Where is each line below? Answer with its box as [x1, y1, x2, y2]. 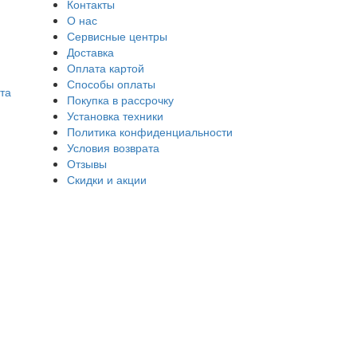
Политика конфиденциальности [67, 123, 233, 139]
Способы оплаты [67, 75, 155, 92]
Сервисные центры [67, 27, 167, 44]
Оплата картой [67, 59, 144, 76]
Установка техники [67, 107, 163, 124]
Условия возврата [67, 139, 159, 155]
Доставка [67, 43, 114, 60]
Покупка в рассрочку [67, 91, 174, 108]
